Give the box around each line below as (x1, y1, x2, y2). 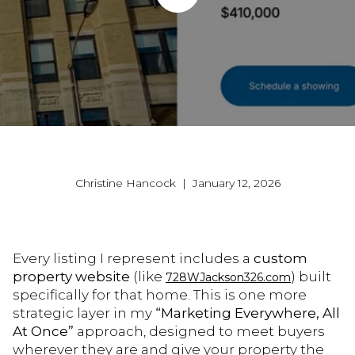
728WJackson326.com (166, 270, 291, 284)
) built (291, 269, 331, 284)
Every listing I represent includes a (13, 250, 254, 266)
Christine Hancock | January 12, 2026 (74, 176, 281, 191)
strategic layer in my (13, 305, 155, 321)
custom (254, 250, 307, 266)
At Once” (13, 323, 74, 339)
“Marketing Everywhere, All (155, 305, 340, 321)
